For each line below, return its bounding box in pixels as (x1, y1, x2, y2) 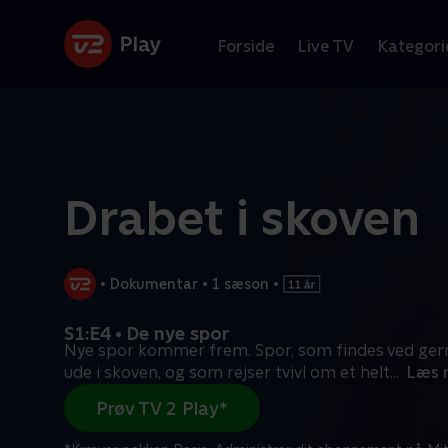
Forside (218, 36, 274, 56)
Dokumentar (110, 275, 198, 292)
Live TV (298, 36, 354, 56)
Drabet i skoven (64, 190, 420, 246)
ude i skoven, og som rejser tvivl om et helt (64, 363, 390, 382)
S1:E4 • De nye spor (64, 323, 230, 344)
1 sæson (212, 275, 269, 292)
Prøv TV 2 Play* (96, 397, 228, 419)
